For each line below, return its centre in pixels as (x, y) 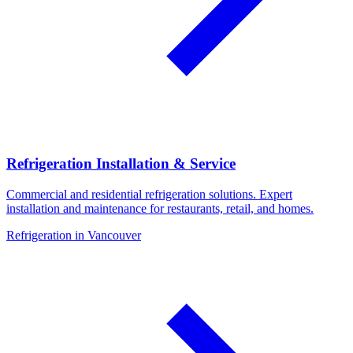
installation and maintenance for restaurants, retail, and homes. (160, 208)
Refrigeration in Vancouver (74, 235)
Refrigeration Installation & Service (121, 163)
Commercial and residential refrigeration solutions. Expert (149, 194)
